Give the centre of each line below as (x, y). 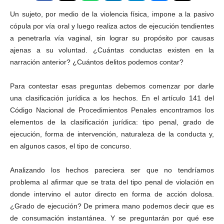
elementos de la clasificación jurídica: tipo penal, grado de (112, 122)
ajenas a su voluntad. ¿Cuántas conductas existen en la (112, 50)
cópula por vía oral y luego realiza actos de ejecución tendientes (112, 26)
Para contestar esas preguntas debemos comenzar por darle (112, 86)
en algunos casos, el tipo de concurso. (71, 146)
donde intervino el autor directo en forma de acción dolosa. (112, 194)
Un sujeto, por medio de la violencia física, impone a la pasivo (112, 14)
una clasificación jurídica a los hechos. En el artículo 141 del (112, 98)
